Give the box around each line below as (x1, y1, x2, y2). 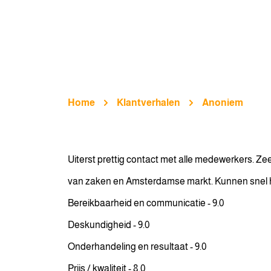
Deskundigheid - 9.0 (68, 220, 149, 230)
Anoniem (202, 97, 243, 108)
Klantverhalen (117, 97, 180, 108)
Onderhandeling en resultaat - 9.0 (68, 241, 206, 252)
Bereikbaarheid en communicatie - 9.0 (68, 198, 224, 208)
